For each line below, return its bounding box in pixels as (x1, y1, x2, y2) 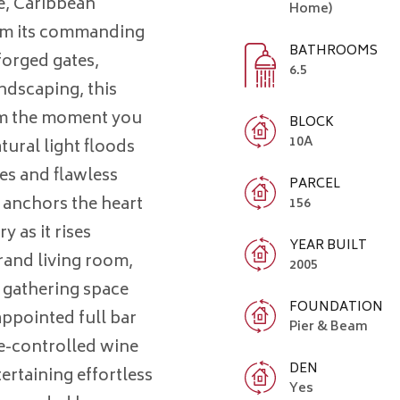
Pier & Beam (289, 315, 368, 338)
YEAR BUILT (289, 234, 367, 257)
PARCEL (289, 172, 340, 196)
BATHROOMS (289, 40, 378, 63)
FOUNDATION (289, 296, 383, 319)
